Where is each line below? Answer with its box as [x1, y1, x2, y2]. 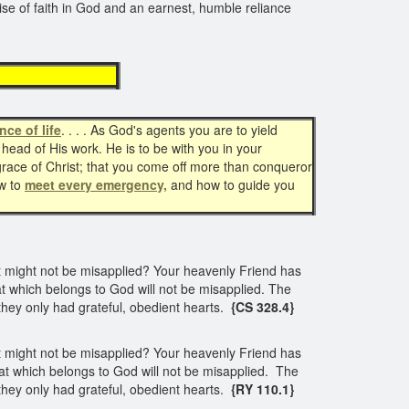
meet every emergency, [25, 175, 167, 194]
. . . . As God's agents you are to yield [61, 121, 278, 139]
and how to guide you [167, 175, 295, 194]
